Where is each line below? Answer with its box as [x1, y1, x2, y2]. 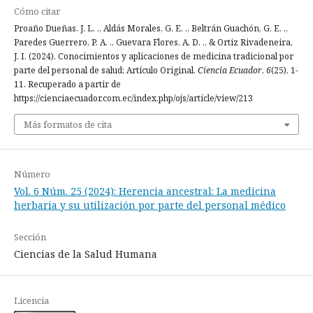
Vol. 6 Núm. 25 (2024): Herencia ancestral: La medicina [14, 184, 276, 198]
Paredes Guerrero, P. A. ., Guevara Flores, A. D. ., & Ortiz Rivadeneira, [14, 36, 293, 48]
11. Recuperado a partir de [14, 78, 121, 90]
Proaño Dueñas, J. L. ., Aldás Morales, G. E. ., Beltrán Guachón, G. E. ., [14, 22, 288, 34]
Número [14, 167, 50, 180]
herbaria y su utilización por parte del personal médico [14, 198, 286, 212]
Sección [14, 230, 46, 243]
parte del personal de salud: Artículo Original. [14, 64, 198, 76]
